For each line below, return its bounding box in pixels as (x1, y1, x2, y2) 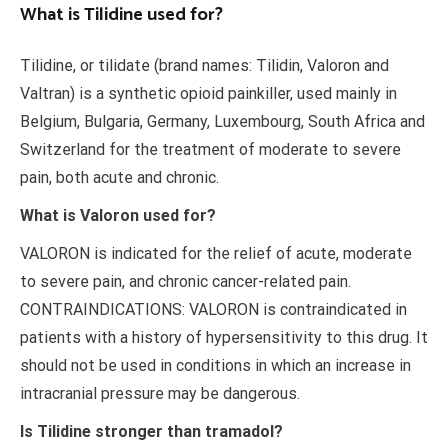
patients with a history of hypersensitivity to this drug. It (20, 328, 428, 348)
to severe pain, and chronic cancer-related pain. (20, 272, 351, 292)
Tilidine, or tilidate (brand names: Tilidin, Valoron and (20, 56, 389, 76)
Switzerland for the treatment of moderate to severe (20, 140, 401, 160)
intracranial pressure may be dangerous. (20, 384, 300, 404)
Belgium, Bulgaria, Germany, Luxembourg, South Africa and (20, 112, 425, 132)
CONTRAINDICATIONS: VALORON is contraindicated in (20, 300, 407, 320)
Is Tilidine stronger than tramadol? (20, 422, 283, 442)
